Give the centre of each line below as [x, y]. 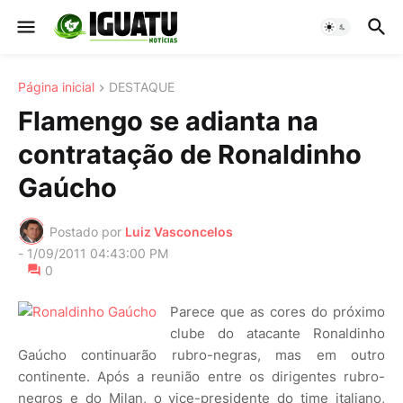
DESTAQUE [142, 87]
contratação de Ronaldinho [190, 155]
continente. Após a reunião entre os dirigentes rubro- [201, 377]
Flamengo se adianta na [168, 121]
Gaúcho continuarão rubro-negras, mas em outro [201, 355]
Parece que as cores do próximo [278, 312]
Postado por [85, 231]
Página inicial [56, 87]
